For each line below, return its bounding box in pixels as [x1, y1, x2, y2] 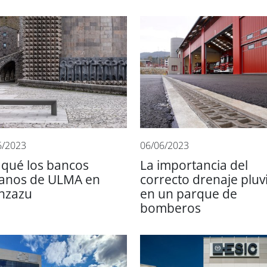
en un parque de [139, 187, 237, 201]
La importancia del [139, 158, 248, 172]
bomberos [139, 201, 201, 215]
